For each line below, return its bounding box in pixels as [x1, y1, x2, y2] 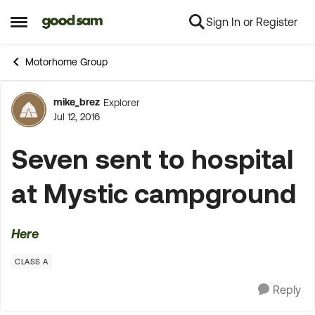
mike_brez [53, 96, 100, 108]
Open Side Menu [10, 20, 105, 34]
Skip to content [52, 16, 128, 29]
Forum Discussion [2, 99, 266, 136]
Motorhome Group [25, 56, 108, 67]
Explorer [103, 96, 140, 108]
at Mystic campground [11, 178, 296, 208]
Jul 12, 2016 [53, 111, 100, 122]
